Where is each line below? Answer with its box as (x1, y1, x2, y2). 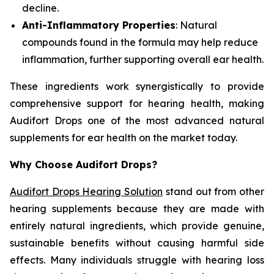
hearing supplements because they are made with (10, 202, 264, 215)
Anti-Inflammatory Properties (22, 19, 176, 32)
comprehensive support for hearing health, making (10, 97, 264, 110)
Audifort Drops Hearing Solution (10, 185, 163, 198)
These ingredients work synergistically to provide (10, 80, 264, 93)
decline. (22, 2, 59, 15)
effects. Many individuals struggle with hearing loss (10, 254, 264, 267)
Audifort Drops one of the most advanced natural (10, 114, 264, 127)
